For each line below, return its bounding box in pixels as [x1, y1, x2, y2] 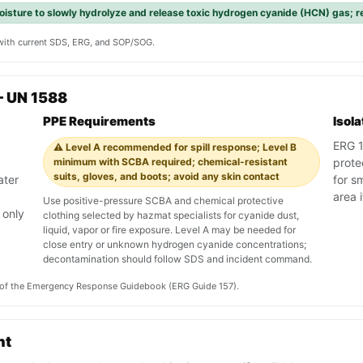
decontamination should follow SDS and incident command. [43, 253, 312, 266]
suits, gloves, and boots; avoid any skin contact [53, 170, 280, 183]
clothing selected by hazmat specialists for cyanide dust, [43, 209, 299, 222]
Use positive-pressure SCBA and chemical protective [43, 194, 284, 207]
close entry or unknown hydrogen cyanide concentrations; [43, 238, 306, 251]
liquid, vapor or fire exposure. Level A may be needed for [43, 224, 296, 237]
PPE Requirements [43, 113, 156, 130]
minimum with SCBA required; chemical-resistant [53, 156, 288, 169]
